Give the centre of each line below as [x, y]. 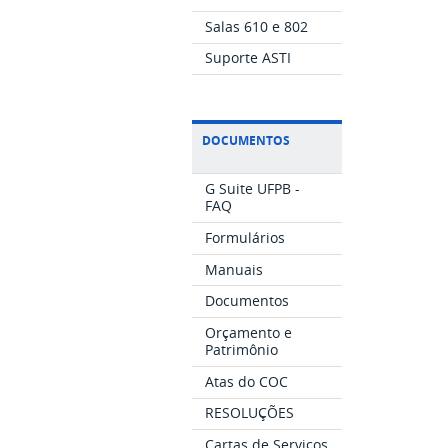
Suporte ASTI [248, 58]
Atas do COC [247, 381]
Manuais [234, 269]
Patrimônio [242, 350]
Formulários [245, 237]
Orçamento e [249, 333]
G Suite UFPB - [253, 189]
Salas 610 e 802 [257, 26]
